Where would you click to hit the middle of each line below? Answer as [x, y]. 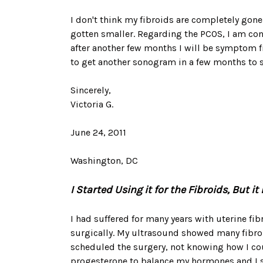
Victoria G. [92, 104]
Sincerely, [91, 90]
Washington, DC [104, 161]
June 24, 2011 [98, 132]
